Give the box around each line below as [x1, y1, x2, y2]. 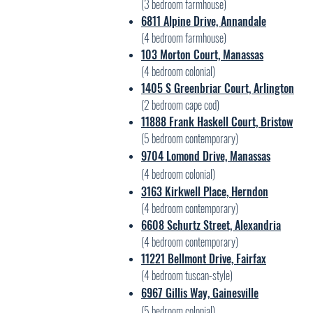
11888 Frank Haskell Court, [141, 113, 261, 130]
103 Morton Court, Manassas [141, 46, 263, 63]
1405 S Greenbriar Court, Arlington [141, 80, 294, 96]
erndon [238, 183, 268, 200]
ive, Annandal [204, 13, 261, 29]
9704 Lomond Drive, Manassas [141, 147, 270, 164]
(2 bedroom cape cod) [141, 96, 219, 113]
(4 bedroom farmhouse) [141, 29, 226, 46]
